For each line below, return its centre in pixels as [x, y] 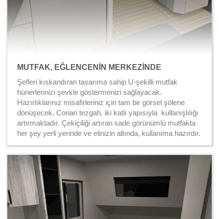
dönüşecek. [37, 113]
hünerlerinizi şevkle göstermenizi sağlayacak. [89, 92]
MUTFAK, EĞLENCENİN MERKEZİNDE [89, 67]
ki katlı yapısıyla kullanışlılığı [152, 113]
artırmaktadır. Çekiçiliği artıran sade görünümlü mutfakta [106, 123]
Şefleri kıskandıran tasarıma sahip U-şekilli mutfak [97, 82]
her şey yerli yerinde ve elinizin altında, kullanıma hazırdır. [109, 133]
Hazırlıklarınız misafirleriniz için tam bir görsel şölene [101, 103]
